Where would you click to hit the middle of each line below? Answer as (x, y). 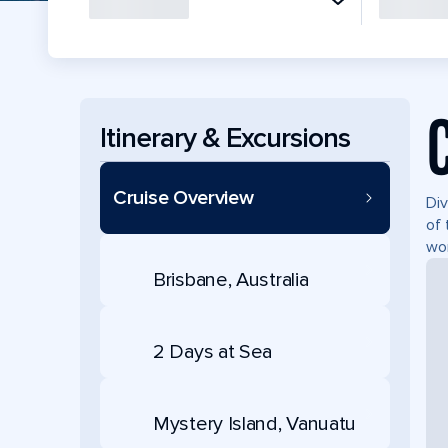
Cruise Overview (183, 198)
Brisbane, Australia (231, 279)
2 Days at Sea (213, 351)
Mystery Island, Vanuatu (255, 423)
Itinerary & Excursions (225, 137)
